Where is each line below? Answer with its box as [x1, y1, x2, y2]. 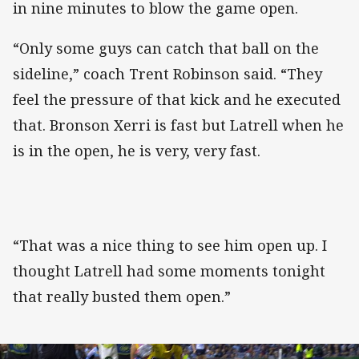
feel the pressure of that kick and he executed [13, 89, 341, 109]
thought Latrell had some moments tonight [13, 260, 325, 280]
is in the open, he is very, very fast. [13, 140, 260, 160]
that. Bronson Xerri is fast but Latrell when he [13, 115, 344, 135]
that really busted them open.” [13, 286, 231, 306]
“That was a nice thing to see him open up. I [13, 235, 327, 255]
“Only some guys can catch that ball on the [13, 38, 319, 58]
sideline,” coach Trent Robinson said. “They [13, 63, 322, 83]
